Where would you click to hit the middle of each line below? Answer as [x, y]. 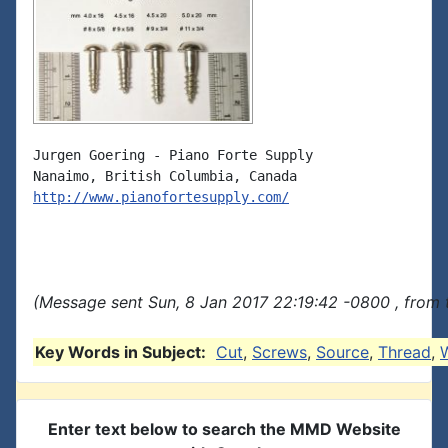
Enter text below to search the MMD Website [224, 429]
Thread [404, 352]
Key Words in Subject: [120, 352]
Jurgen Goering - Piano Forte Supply [173, 155]
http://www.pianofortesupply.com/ [161, 197]
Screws [279, 352]
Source [342, 352]
